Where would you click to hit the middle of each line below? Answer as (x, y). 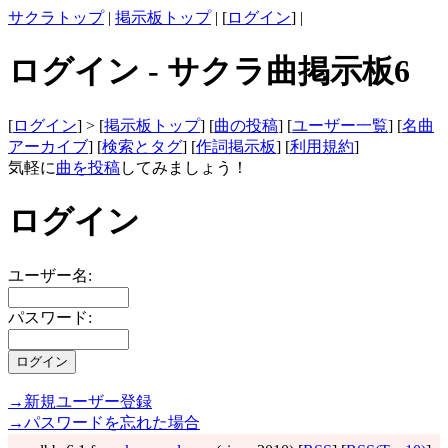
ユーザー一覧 (340, 125)
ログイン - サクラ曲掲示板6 (209, 71)
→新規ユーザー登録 (80, 401)
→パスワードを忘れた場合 (104, 422)
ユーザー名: (50, 275)
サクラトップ (56, 17)
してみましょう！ (184, 167)
